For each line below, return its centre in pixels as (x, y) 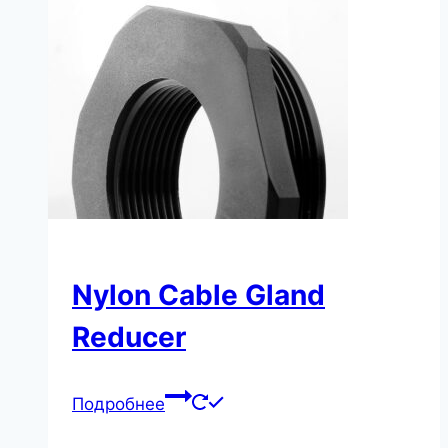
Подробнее (118, 403)
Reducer (129, 337)
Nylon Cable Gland (198, 295)
